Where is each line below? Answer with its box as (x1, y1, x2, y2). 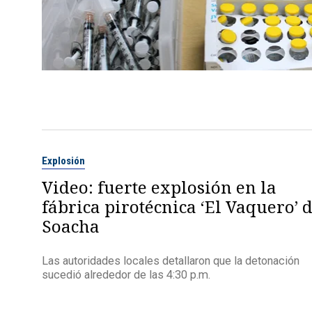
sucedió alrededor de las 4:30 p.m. (41, 267, 210, 281)
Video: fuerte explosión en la (41, 175, 276, 199)
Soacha (41, 214, 100, 238)
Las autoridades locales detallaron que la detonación (41, 253, 299, 267)
